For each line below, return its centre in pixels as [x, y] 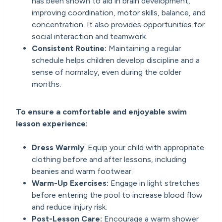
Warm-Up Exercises [69, 183]
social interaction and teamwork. [92, 36]
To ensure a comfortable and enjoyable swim [102, 111]
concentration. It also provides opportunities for [118, 24]
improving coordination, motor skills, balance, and [119, 12]
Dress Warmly [58, 147]
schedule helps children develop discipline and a [116, 60]
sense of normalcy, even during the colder [107, 72]
